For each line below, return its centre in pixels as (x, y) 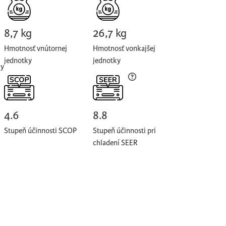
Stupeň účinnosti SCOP (40, 131)
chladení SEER (115, 143)
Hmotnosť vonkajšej (124, 49)
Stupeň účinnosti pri (124, 131)
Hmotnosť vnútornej (35, 49)
